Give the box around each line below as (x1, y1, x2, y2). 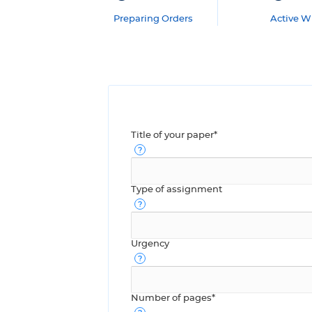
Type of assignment (131, 185, 222, 194)
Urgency (131, 239, 169, 249)
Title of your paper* (131, 130, 217, 140)
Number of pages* (131, 293, 215, 303)
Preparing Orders (113, 14, 193, 24)
